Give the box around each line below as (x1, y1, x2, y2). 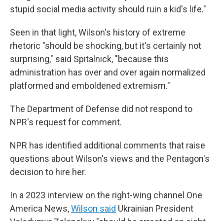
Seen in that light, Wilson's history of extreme (10, 27, 185, 37)
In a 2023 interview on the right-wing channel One (10, 190, 202, 200)
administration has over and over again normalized (10, 67, 206, 77)
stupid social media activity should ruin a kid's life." (10, 4, 206, 14)
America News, (10, 203, 71, 214)
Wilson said (71, 203, 116, 214)
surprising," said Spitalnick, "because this (10, 54, 169, 64)
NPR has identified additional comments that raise (10, 140, 205, 150)
